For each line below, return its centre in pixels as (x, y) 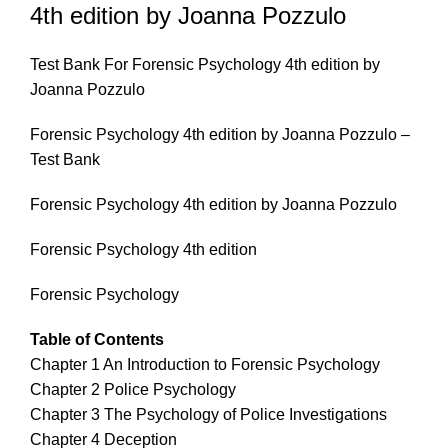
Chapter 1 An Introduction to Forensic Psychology (205, 364)
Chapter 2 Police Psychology (133, 389)
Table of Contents (97, 339)
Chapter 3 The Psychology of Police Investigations (208, 414)
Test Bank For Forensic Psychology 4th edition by (205, 64)
